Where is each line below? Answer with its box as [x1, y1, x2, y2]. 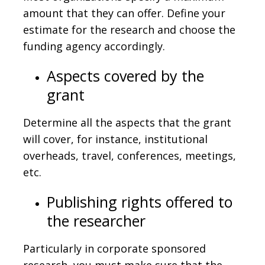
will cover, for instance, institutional [23, 131, 208, 146]
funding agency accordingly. [23, 38, 165, 53]
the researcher [47, 210, 146, 231]
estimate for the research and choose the [23, 22, 235, 37]
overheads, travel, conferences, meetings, [23, 148, 236, 163]
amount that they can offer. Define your [23, 5, 225, 20]
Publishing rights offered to [47, 191, 232, 212]
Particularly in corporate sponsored [23, 241, 206, 256]
